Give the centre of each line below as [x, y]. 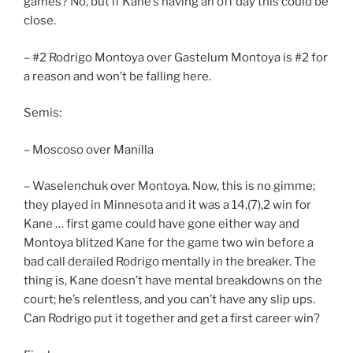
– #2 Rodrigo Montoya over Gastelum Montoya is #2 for [176, 57]
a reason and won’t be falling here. [117, 76]
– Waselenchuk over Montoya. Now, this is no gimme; [169, 186]
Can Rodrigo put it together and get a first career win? [172, 319]
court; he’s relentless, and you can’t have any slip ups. [169, 300]
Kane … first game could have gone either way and [162, 224]
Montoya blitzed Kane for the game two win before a [169, 243]
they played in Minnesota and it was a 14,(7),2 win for [167, 205]
